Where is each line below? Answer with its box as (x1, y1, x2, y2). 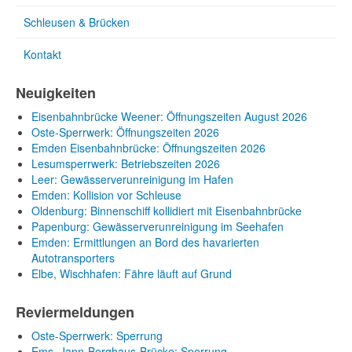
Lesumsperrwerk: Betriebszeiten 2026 (31, 156, 220, 171)
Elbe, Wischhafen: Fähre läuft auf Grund (31, 266, 232, 281)
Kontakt (24, 46, 61, 62)
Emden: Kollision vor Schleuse (31, 187, 181, 203)
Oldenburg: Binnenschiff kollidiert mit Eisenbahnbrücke (31, 203, 302, 218)
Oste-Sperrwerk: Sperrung (31, 328, 163, 343)
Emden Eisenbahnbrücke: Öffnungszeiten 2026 (31, 140, 266, 156)
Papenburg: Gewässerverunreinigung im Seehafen (31, 218, 284, 234)
